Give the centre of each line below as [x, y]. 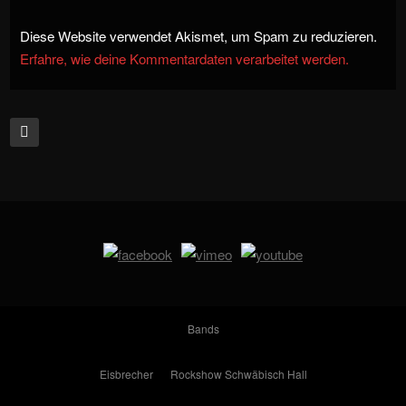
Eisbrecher [126, 374]
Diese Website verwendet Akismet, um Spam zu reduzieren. [198, 35]
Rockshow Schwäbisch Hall [238, 374]
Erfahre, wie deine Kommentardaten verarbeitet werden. [184, 58]
